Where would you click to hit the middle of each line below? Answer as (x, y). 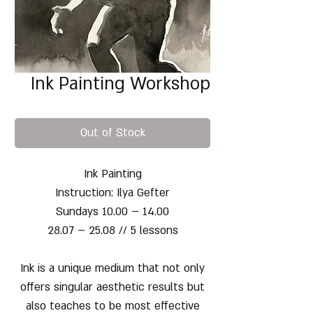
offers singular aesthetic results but (112, 287)
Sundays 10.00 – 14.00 (112, 211)
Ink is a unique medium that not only (112, 268)
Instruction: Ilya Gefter (112, 192)
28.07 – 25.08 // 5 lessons (112, 230)
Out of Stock (112, 132)
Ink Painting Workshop (121, 84)
